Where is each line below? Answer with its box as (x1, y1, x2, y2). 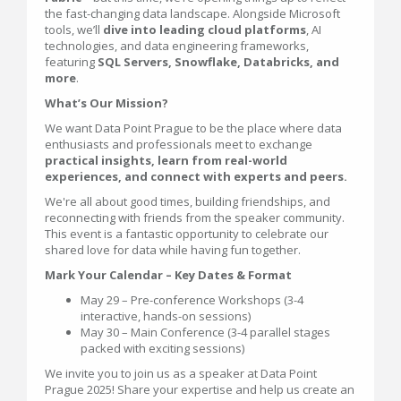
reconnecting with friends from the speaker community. (45, 209, 345, 226)
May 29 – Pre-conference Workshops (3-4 (81, 292, 303, 309)
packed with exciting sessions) (81, 340, 244, 357)
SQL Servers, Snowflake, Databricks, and (98, 54, 339, 71)
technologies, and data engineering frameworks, (45, 38, 309, 55)
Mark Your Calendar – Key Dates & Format (45, 267, 292, 284)
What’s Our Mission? (45, 95, 168, 112)
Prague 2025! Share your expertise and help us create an (45, 381, 354, 398)
